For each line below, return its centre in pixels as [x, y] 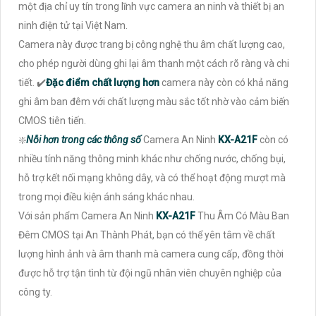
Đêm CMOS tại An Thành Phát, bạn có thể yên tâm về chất [147, 235]
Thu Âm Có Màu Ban [243, 215]
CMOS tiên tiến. [52, 120]
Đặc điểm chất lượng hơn [104, 82]
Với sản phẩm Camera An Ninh [87, 215]
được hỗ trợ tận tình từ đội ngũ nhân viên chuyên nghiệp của [150, 273]
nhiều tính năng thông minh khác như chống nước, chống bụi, [152, 158]
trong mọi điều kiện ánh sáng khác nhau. [107, 196]
